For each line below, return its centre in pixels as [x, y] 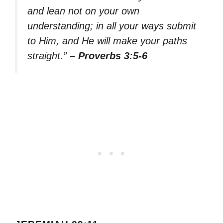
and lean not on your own [83, 11]
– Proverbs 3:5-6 [109, 56]
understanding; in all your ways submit [112, 26]
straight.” [49, 56]
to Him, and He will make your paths [107, 41]
